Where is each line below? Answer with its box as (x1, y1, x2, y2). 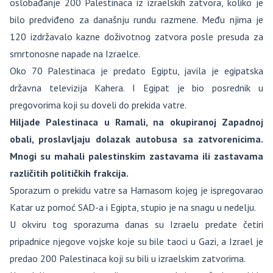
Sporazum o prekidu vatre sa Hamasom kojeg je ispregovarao (10, 184, 263, 196)
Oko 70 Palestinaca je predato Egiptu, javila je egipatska (10, 65, 263, 77)
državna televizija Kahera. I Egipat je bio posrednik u (10, 82, 263, 94)
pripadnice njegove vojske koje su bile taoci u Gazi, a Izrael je (10, 235, 263, 247)
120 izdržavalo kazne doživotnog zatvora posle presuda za (10, 30, 263, 43)
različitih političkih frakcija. (10, 167, 129, 179)
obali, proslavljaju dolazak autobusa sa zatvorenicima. (10, 133, 263, 145)
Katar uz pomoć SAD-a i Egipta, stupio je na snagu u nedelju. (10, 201, 256, 213)
